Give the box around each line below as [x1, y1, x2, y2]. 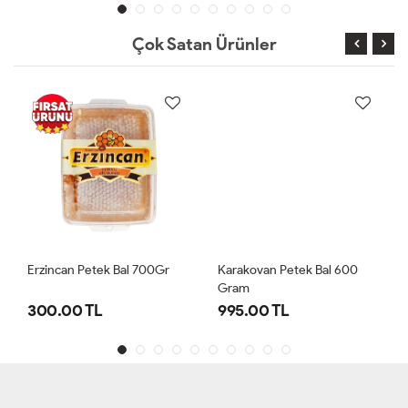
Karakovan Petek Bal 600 [218, 261, 358, 278]
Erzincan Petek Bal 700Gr [27, 261, 169, 278]
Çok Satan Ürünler [131, 33, 277, 55]
